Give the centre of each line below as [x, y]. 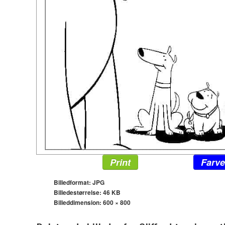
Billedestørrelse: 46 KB [87, 192]
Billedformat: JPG [79, 182]
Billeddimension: [78, 202]
